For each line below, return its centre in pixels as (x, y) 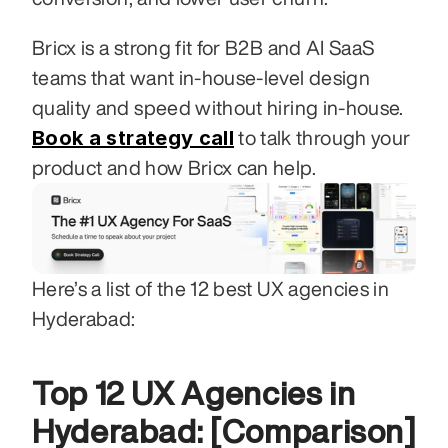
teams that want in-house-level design (201, 78)
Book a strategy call (133, 138)
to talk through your (322, 138)
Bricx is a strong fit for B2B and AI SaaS (203, 48)
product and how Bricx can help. (174, 168)
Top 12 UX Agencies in (194, 393)
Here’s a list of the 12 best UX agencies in (211, 289)
